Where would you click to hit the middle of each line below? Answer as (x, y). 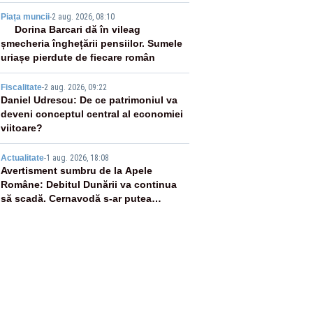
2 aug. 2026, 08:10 (83, 17)
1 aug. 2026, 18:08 (77, 158)
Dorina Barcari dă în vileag (77, 29)
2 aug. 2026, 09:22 (75, 87)
